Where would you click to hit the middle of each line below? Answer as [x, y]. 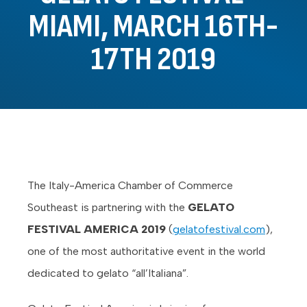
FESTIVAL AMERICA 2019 [97, 229]
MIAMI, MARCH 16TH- [153, 26]
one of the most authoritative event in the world [146, 251]
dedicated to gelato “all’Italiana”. [108, 273]
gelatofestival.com [219, 229]
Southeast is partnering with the [108, 207]
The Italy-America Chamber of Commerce [130, 185]
